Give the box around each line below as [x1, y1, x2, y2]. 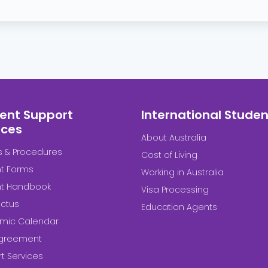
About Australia [141, 132, 206, 144]
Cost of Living [141, 149, 197, 162]
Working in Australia [141, 166, 224, 179]
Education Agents [141, 201, 217, 214]
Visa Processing [141, 184, 209, 196]
